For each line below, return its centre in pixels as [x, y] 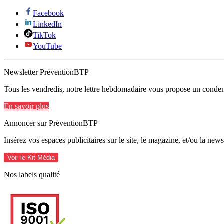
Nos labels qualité [32, 174]
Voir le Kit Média [31, 157]
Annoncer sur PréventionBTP [51, 123]
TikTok [44, 35]
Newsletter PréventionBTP [46, 72]
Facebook [48, 13]
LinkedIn [47, 24]
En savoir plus [26, 106]
